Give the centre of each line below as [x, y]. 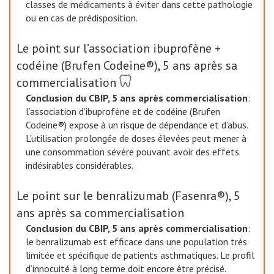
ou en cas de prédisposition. [82, 18]
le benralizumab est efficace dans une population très [136, 242]
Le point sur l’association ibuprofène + [119, 48]
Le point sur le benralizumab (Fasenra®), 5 [128, 196]
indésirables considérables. [80, 165]
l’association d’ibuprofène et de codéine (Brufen [123, 111]
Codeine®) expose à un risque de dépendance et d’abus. [137, 125]
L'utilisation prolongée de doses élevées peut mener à [136, 138]
